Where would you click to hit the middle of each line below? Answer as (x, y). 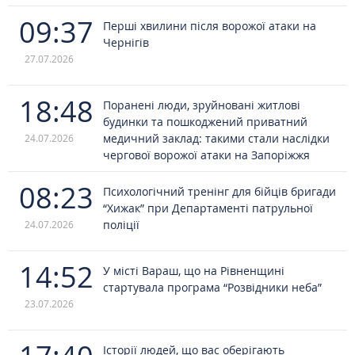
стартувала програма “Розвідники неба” (212, 287)
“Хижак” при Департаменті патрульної (208, 208)
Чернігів (126, 42)
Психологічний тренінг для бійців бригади (219, 191)
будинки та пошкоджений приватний (205, 122)
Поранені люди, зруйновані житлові (202, 105)
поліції (121, 225)
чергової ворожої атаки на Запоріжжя (206, 155)
